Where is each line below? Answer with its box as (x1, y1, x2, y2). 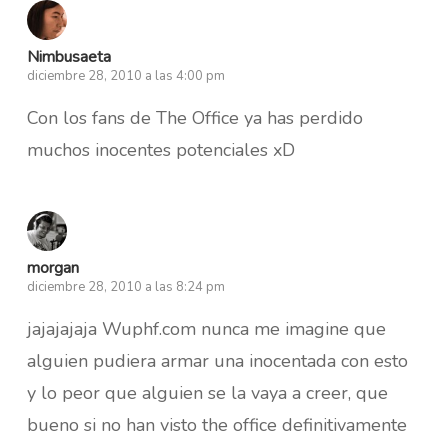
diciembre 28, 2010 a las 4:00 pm (26, 66, 225, 85)
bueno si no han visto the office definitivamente (26, 412, 407, 437)
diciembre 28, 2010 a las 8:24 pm (26, 277, 225, 296)
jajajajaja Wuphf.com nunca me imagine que (26, 316, 386, 341)
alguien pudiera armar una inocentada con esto (26, 348, 408, 373)
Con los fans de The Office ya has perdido (26, 105, 363, 130)
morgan (26, 256, 79, 279)
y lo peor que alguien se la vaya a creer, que (26, 380, 388, 405)
